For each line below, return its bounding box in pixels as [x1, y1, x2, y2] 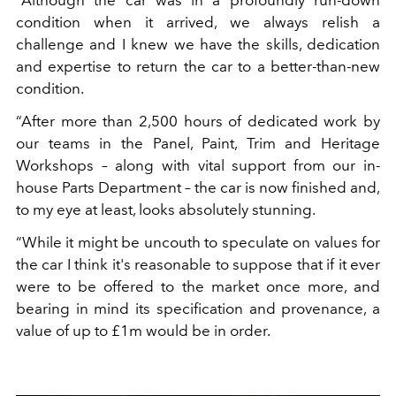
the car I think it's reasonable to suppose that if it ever [16, 255, 380, 274]
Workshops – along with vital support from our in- [16, 156, 380, 175]
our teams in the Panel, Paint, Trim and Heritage [16, 134, 380, 153]
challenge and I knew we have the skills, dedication [16, 35, 380, 54]
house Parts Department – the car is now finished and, [16, 179, 380, 197]
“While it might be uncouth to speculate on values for [16, 233, 380, 252]
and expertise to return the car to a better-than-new [16, 57, 380, 76]
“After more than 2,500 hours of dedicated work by [16, 112, 380, 131]
